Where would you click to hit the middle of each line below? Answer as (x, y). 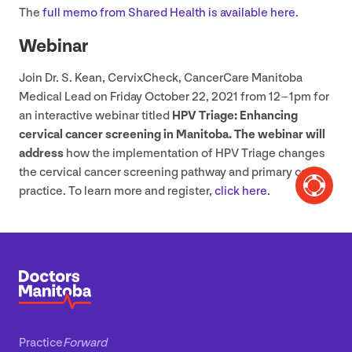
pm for (312, 97)
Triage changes (282, 153)
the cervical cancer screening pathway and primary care (169, 172)
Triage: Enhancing (247, 115)
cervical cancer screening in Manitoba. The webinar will (172, 134)
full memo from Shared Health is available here (169, 13)
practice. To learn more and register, (117, 191)
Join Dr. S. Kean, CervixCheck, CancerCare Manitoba (161, 78)
